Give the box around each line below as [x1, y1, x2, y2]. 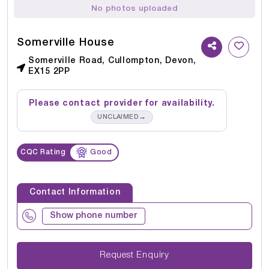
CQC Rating [20, 148, 65, 156]
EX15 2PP [28, 67, 70, 76]
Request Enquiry [136, 251, 169, 260]
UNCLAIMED [97, 113, 139, 120]
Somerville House [17, 37, 115, 47]
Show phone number [50, 211, 138, 220]
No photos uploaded [91, 4, 178, 13]
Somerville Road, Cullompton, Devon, [28, 56, 196, 65]
